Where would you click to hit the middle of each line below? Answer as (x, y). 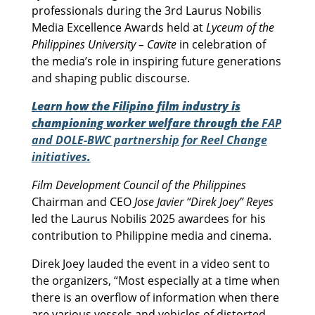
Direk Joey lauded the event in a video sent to (150, 263)
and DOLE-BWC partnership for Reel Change (149, 140)
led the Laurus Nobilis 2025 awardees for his (148, 218)
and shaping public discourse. (110, 78)
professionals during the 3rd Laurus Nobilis (146, 10)
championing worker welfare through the (146, 123)
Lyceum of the (240, 27)
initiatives (59, 156)
